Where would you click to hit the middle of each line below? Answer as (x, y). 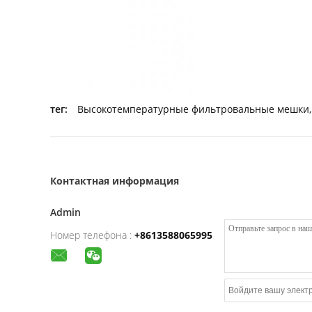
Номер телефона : (91, 235)
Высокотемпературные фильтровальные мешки (193, 109)
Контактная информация (115, 181)
